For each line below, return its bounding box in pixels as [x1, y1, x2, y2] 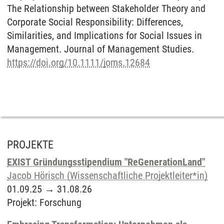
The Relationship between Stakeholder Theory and [7, 2, 205, 14]
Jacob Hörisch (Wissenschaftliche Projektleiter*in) [7, 169, 207, 181]
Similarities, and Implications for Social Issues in [7, 29, 202, 41]
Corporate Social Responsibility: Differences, [7, 16, 183, 28]
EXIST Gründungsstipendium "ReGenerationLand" [7, 156, 205, 168]
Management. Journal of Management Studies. [7, 43, 194, 55]
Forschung [39, 196, 81, 208]
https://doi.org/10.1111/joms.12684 [7, 56, 150, 68]
